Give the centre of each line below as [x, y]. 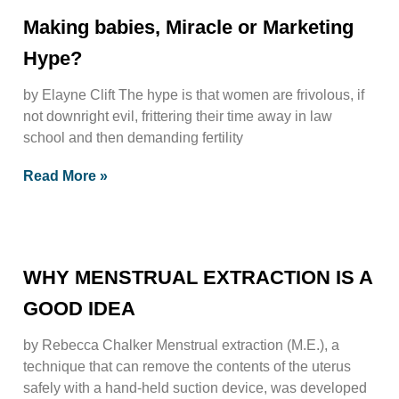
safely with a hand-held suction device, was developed [195, 387]
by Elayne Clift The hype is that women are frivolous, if [194, 94]
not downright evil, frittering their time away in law [178, 116]
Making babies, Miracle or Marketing [188, 27]
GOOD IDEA [79, 308]
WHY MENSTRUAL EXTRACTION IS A [198, 277]
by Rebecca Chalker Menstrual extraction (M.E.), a [181, 345]
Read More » [65, 175]
